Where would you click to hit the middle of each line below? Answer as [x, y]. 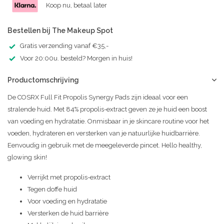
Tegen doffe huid [52, 189]
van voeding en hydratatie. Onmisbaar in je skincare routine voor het [108, 121]
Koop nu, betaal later [76, 5]
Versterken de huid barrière [68, 213]
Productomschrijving [43, 80]
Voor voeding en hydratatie [67, 201]
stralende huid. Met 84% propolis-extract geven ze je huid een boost [107, 109]
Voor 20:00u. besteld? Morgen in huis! [76, 58]
